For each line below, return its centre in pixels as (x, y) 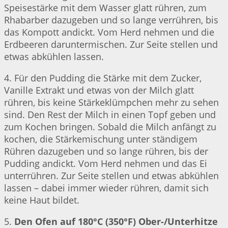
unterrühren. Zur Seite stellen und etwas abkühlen (111, 175)
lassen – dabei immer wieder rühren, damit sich (106, 188)
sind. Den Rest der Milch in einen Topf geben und (110, 114)
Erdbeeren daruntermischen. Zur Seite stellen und (111, 44)
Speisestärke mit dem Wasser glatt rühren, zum (105, 7)
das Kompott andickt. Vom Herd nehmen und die (109, 32)
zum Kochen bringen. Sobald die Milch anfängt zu (110, 126)
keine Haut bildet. (42, 200)
